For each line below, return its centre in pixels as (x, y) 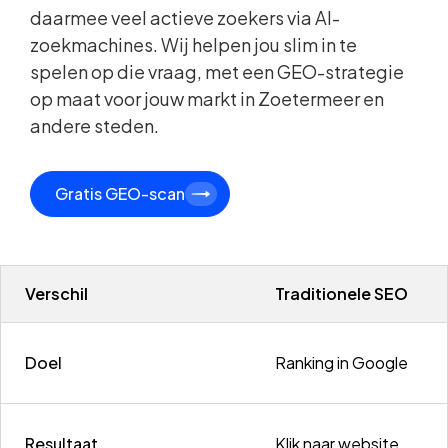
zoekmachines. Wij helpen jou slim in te (194, 44)
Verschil (57, 293)
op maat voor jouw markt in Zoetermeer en (207, 98)
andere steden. (95, 125)
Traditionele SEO (342, 293)
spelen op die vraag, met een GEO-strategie (217, 71)
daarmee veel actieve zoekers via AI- (185, 17)
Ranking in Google (342, 362)
